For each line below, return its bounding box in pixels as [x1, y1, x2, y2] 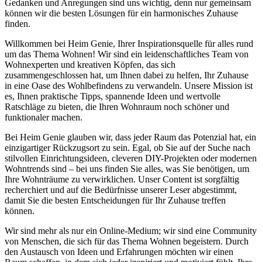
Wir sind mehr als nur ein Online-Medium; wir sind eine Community [5, 226, 257, 236]
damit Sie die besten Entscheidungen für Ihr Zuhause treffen [5, 195, 226, 206]
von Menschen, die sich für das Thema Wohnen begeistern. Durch [5, 236, 249, 247]
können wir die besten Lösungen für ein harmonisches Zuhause [5, 8, 238, 19]
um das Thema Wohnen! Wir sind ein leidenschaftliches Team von [5, 49, 249, 60]
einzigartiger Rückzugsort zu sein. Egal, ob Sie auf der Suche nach [5, 143, 250, 153]
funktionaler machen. [5, 112, 82, 123]
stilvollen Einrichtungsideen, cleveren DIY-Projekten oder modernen [5, 153, 257, 164]
